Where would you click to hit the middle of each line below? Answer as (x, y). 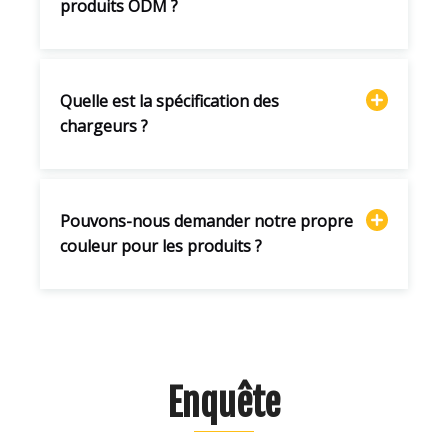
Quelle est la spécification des (169, 100)
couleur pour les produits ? (161, 245)
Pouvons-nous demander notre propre (206, 220)
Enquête (224, 403)
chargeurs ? (104, 125)
